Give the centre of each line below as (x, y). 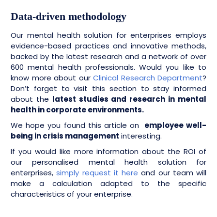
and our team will (174, 173)
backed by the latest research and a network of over (108, 56)
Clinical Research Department (148, 78)
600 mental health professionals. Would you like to (108, 67)
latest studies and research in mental (129, 99)
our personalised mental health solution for (108, 162)
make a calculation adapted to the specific (108, 183)
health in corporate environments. (77, 110)
